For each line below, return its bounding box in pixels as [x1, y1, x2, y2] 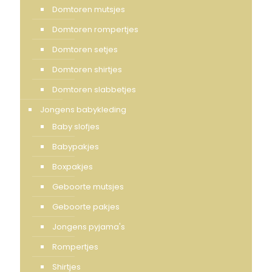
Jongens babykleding [40, 104, 126, 116]
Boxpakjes [52, 161, 93, 173]
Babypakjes [52, 141, 99, 153]
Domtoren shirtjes [52, 64, 122, 76]
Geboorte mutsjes [52, 181, 124, 193]
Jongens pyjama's [52, 221, 125, 233]
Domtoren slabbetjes [52, 84, 136, 96]
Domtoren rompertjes [52, 24, 138, 36]
